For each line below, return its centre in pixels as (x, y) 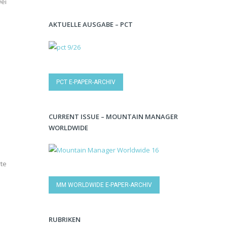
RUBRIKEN (65, 220)
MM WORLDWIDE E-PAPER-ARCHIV (104, 185)
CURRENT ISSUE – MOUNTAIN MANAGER (113, 116)
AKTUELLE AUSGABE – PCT (91, 25)
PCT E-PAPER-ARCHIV (86, 82)
